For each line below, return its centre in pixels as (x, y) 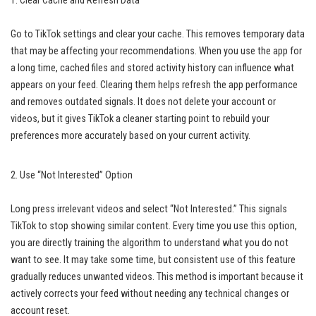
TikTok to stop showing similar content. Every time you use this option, (154, 226)
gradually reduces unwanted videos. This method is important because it (157, 276)
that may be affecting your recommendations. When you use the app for (156, 51)
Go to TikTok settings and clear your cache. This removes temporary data (158, 34)
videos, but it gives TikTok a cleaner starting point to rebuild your (140, 119)
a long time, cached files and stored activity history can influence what (152, 68)
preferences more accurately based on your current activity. (130, 135)
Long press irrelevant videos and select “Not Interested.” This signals (149, 209)
